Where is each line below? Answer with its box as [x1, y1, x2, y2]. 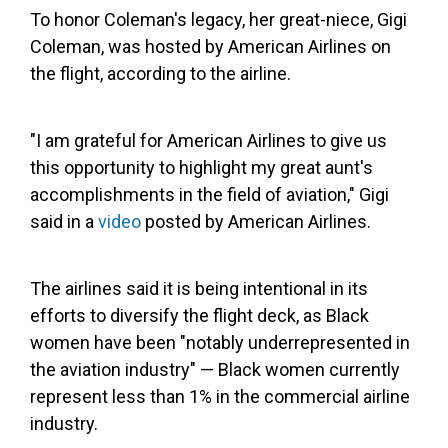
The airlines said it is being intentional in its [30, 278, 368, 299]
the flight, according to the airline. [30, 63, 291, 84]
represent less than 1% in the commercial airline [30, 386, 410, 407]
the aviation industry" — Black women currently [30, 359, 400, 380]
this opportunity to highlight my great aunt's [30, 157, 373, 178]
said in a [30, 211, 98, 232]
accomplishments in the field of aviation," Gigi [30, 184, 389, 205]
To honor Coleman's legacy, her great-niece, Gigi [30, 9, 407, 30]
